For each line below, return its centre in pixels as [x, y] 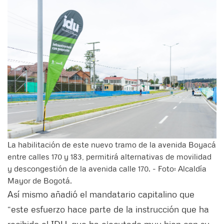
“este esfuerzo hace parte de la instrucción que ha [108, 209]
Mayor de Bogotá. [40, 180]
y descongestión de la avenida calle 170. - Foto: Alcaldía [107, 168]
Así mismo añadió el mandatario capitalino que [101, 194]
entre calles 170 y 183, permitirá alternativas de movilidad [109, 156]
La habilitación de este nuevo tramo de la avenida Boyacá [112, 144]
